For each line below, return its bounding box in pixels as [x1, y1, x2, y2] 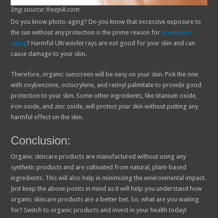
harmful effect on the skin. [11, 113, 84, 121]
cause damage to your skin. [11, 50, 87, 57]
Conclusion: [11, 133, 71, 147]
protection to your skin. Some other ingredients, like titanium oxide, [11, 91, 198, 99]
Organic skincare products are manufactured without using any [11, 152, 186, 160]
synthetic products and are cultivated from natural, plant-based [11, 163, 187, 171]
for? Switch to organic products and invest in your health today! [11, 206, 187, 214]
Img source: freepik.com [11, 5, 80, 13]
